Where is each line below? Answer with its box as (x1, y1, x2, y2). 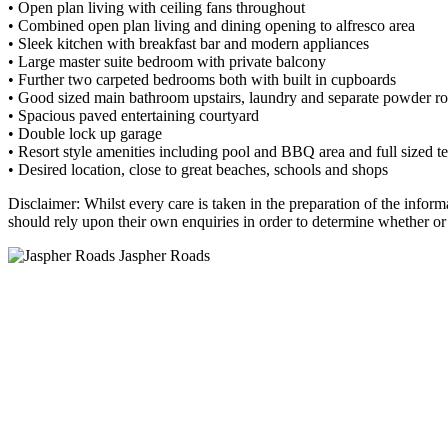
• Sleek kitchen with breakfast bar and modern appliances (8, 35, 369, 52)
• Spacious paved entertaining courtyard (8, 107, 259, 124)
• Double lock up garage (8, 125, 162, 142)
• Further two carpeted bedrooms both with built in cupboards (8, 71, 396, 88)
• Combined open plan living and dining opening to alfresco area (8, 17, 415, 34)
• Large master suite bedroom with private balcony (8, 53, 326, 70)
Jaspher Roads (115, 247, 210, 264)
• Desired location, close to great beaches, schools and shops (8, 161, 388, 178)
